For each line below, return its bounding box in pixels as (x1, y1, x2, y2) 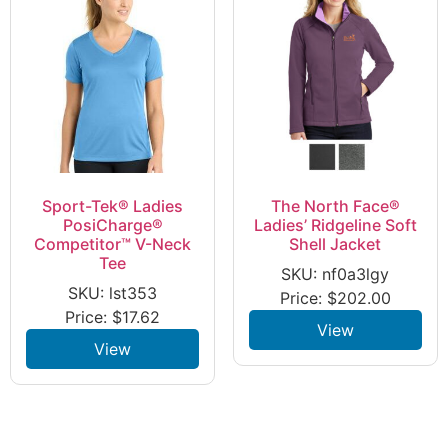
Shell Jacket (289, 233, 382, 254)
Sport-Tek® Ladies (42, 195, 184, 216)
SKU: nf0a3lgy (281, 263, 390, 284)
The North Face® (270, 195, 400, 216)
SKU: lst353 (68, 282, 158, 303)
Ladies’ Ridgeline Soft (253, 214, 417, 235)
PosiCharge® (62, 214, 163, 235)
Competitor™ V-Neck (34, 233, 192, 254)
